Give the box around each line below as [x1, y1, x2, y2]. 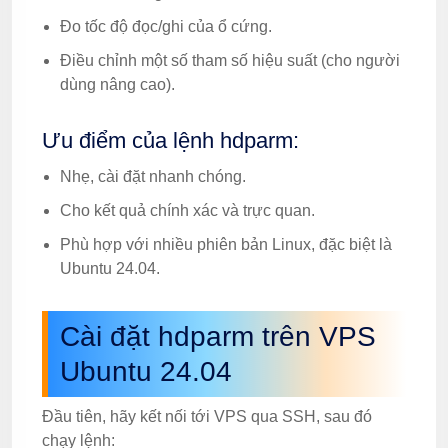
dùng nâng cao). [60, 76, 175, 93]
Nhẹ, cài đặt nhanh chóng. [60, 168, 246, 185]
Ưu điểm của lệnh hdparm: [42, 128, 299, 153]
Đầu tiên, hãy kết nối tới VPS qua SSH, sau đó [42, 408, 372, 425]
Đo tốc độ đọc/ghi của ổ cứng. [60, 18, 272, 35]
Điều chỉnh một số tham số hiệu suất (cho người [60, 52, 400, 69]
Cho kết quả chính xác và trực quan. [60, 202, 315, 219]
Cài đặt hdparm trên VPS [60, 321, 376, 352]
